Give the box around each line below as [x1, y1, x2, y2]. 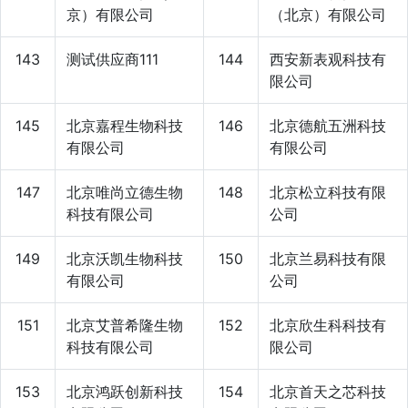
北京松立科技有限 [270, 182, 386, 201]
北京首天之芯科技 [270, 382, 386, 401]
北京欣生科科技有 [270, 315, 386, 334]
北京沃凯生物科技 [66, 249, 183, 268]
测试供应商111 [66, 49, 158, 68]
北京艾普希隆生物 [66, 315, 183, 334]
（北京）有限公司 [270, 5, 386, 24]
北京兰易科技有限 [270, 249, 386, 268]
